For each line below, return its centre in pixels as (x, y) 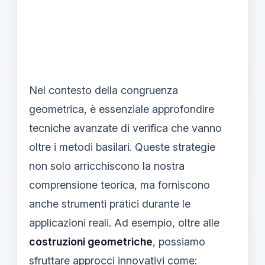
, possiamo (179, 241)
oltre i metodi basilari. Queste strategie (122, 147)
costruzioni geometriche (91, 241)
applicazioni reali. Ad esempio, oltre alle (124, 222)
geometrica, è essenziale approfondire (122, 109)
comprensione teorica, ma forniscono (119, 185)
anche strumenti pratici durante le (110, 203)
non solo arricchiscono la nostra (107, 166)
